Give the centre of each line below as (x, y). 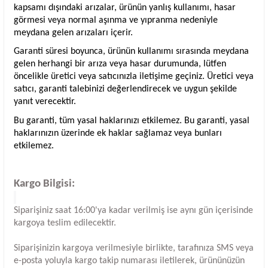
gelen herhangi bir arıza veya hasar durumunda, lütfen (120, 64)
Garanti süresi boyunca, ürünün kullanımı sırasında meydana (131, 52)
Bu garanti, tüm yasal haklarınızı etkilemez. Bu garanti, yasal (132, 121)
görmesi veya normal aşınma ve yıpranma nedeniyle (116, 20)
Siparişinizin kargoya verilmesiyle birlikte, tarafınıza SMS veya (134, 249)
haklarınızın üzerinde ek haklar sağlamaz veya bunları (118, 133)
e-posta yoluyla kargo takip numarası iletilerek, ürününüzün (129, 261)
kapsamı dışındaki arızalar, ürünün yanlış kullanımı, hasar (125, 7)
